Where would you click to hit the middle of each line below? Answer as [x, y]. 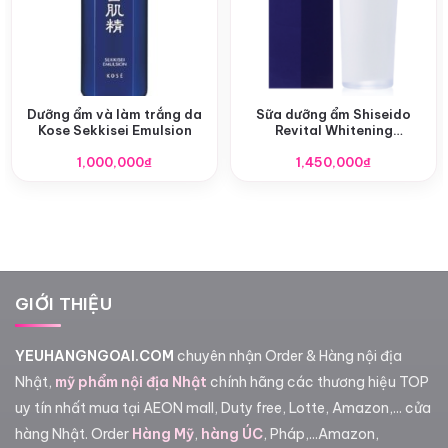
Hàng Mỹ [163, 434]
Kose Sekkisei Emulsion [114, 129]
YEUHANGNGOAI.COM [96, 356]
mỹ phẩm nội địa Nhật [131, 382]
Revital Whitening [333, 129]
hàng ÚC [232, 434]
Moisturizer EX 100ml [333, 145]
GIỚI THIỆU [64, 304]
